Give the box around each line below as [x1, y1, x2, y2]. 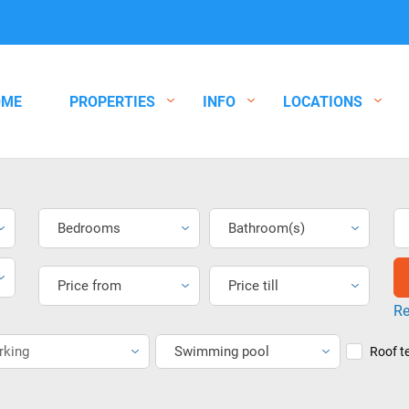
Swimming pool [173, 341, 269, 360]
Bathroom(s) [227, 217, 305, 236]
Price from [58, 275, 122, 294]
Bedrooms [58, 217, 121, 236]
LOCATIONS [283, 90, 362, 110]
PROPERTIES [69, 90, 155, 110]
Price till [227, 275, 278, 294]
